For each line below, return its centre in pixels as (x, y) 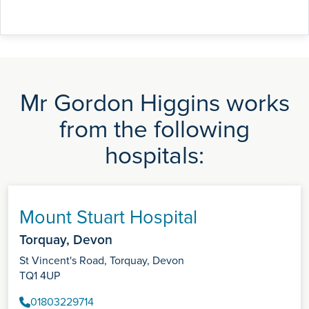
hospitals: (154, 156)
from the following (154, 130)
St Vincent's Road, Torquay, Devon (102, 261)
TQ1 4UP (40, 276)
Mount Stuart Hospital (108, 218)
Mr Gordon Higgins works (154, 104)
